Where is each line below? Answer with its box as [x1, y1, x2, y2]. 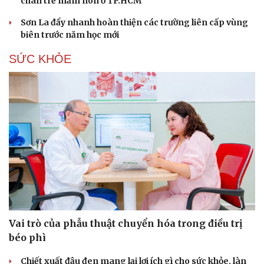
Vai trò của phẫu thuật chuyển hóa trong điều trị [9, 217, 242, 230]
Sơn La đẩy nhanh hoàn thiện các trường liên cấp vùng [21, 16, 248, 28]
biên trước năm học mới [21, 29, 119, 40]
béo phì [9, 232, 46, 244]
